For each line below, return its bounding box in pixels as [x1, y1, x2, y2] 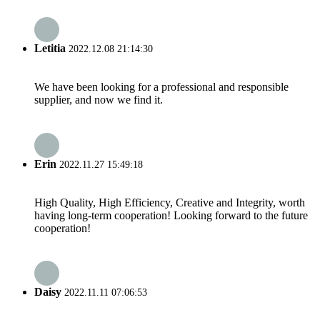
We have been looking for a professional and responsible [34, 81, 289, 94]
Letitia [34, 41, 66, 54]
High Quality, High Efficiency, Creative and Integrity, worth [34, 196, 305, 209]
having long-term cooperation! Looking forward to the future [34, 209, 308, 221]
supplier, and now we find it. [34, 94, 163, 106]
